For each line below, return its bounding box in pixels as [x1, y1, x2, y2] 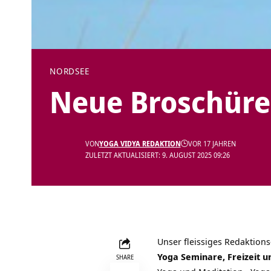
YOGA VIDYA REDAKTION [99, 139, 181, 149]
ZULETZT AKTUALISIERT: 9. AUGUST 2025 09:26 [85, 151, 230, 160]
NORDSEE [50, 65, 90, 77]
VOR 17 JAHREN [188, 139, 236, 149]
